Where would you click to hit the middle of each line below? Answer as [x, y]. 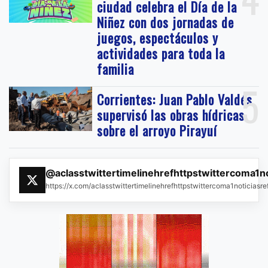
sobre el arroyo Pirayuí [157, 130]
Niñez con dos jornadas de [166, 22]
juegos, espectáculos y [158, 37]
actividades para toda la [161, 53]
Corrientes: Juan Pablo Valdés [175, 99]
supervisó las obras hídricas [171, 115]
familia [116, 68]
